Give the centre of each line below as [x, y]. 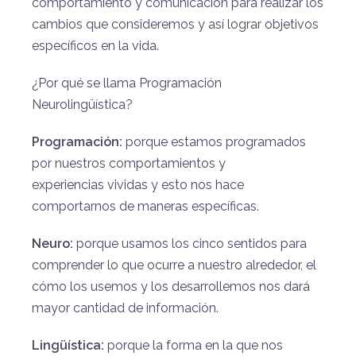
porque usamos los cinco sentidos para [190, 243]
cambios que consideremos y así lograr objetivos [175, 24]
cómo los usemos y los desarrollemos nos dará [171, 286]
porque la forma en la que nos [193, 345]
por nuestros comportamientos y [129, 163]
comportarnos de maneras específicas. [145, 206]
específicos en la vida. [95, 45]
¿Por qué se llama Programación [127, 83]
